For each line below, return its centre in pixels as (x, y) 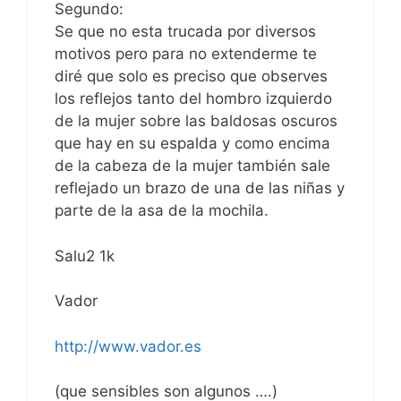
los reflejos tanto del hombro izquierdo (193, 99)
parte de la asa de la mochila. (162, 211)
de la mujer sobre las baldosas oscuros (196, 121)
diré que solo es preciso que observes (191, 77)
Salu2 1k (85, 256)
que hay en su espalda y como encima (192, 144)
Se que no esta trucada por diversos (185, 32)
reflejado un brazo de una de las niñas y (200, 188)
